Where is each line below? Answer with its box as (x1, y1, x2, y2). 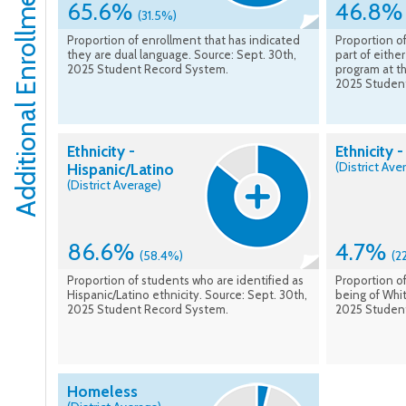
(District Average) (67, 177, 161, 194)
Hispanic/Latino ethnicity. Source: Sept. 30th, (67, 287, 307, 303)
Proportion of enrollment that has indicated (67, 33, 300, 48)
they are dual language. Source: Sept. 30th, (67, 47, 296, 63)
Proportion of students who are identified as (67, 273, 304, 288)
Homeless (67, 382, 138, 401)
